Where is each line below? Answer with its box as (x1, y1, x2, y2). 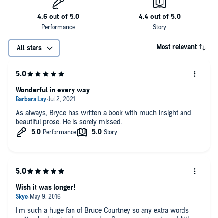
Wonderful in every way (16, 86, 90, 94)
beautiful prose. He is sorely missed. (16, 117, 122, 126)
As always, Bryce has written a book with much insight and (16, 109, 109, 117)
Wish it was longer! (16, 183, 76, 192)
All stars (17, 43, 42, 52)
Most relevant (156, 42, 197, 51)
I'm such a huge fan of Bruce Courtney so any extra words (16, 206, 189, 215)
